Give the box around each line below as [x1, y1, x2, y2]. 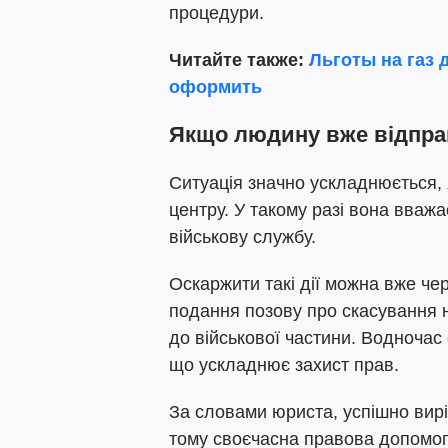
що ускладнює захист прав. [169, 355, 399, 375]
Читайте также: [169, 50, 304, 70]
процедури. [169, 3, 264, 23]
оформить [169, 77, 262, 97]
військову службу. [169, 227, 316, 247]
